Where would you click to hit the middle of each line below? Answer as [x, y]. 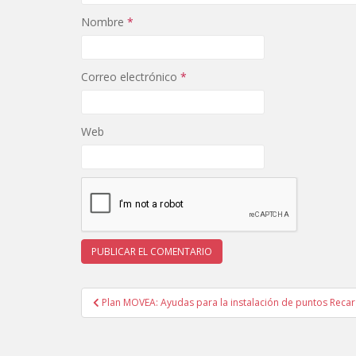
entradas [122, 339]
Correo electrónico [131, 77]
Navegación [137, 298]
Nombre [104, 22]
